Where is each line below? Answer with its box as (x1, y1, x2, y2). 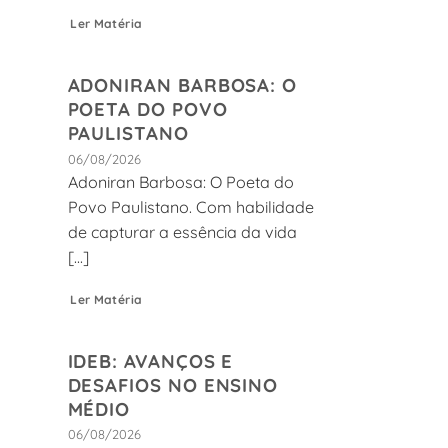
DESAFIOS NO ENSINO (67, 372, 279, 397)
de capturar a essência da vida (67, 222, 297, 243)
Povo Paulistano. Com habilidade (67, 197, 314, 218)
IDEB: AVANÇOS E (67, 348, 234, 373)
